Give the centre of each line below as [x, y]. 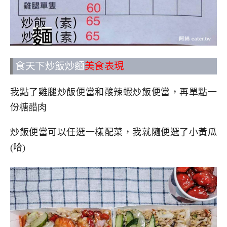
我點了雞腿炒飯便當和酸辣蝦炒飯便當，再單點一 [113, 92]
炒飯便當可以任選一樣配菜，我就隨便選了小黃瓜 [113, 132]
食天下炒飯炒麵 [50, 66]
